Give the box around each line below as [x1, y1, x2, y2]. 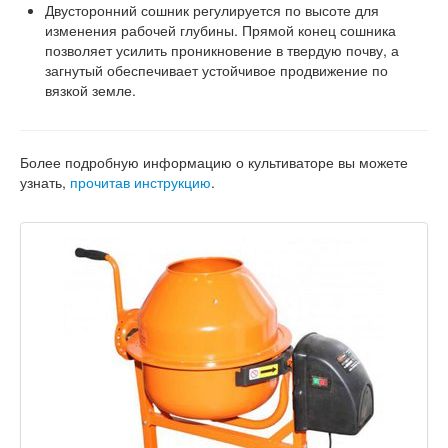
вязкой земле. [45, 80, 136, 100]
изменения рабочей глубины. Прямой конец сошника [45, 20, 396, 40]
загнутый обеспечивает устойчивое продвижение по [45, 60, 388, 80]
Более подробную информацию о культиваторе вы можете [20, 152, 408, 172]
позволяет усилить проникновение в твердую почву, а [45, 40, 399, 60]
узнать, [20, 172, 70, 192]
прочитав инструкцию [70, 172, 211, 192]
